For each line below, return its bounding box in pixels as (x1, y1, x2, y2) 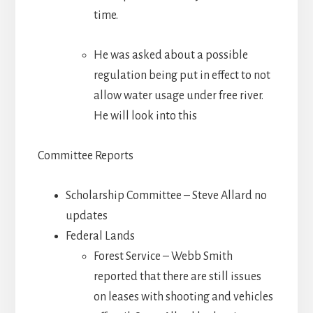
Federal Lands (65, 229, 135, 242)
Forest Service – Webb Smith (93, 249, 233, 263)
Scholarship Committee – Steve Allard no (65, 189, 267, 202)
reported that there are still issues (93, 270, 261, 283)
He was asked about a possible (93, 48, 248, 61)
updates (65, 209, 108, 222)
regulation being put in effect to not (93, 68, 270, 82)
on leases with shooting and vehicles (93, 290, 273, 303)
